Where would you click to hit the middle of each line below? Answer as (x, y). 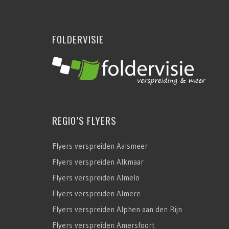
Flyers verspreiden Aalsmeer (100, 146)
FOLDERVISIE (78, 39)
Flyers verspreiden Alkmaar (98, 162)
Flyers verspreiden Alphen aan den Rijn (117, 210)
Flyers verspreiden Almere (96, 194)
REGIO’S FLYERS (84, 120)
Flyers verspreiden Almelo (96, 178)
